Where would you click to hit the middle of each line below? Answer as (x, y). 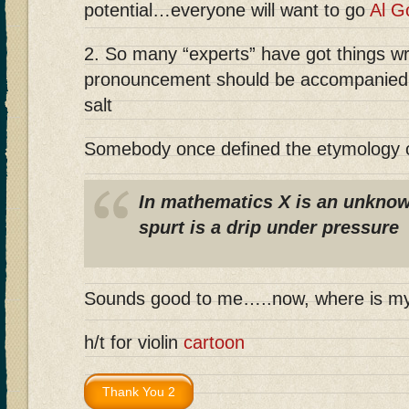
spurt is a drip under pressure (269, 227)
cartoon (214, 342)
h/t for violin (134, 342)
